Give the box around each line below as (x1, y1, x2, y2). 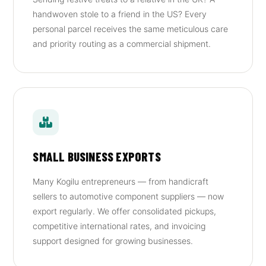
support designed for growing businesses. (33, 236, 194, 246)
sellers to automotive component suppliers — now (33, 191, 224, 201)
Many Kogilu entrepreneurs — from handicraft (33, 176, 209, 186)
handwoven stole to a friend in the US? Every (33, 9, 207, 19)
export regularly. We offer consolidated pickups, (33, 206, 217, 216)
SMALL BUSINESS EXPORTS (33, 149, 161, 164)
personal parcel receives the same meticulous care (33, 24, 229, 34)
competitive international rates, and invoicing (33, 221, 206, 231)
